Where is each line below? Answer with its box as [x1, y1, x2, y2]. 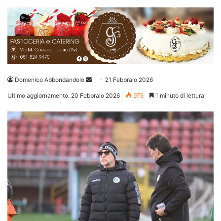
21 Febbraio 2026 [105, 76, 153, 84]
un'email [91, 87, 114, 95]
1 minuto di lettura [154, 92, 204, 100]
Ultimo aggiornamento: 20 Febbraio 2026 [7, 92, 120, 100]
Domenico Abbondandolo [15, 76, 84, 84]
